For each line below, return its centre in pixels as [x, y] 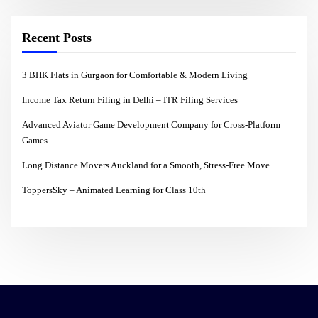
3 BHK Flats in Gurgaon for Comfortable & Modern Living [135, 75]
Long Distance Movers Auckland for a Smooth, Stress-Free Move [146, 165]
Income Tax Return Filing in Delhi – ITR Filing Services [130, 99]
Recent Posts [57, 38]
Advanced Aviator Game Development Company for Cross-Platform [152, 124]
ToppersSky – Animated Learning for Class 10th [114, 190]
